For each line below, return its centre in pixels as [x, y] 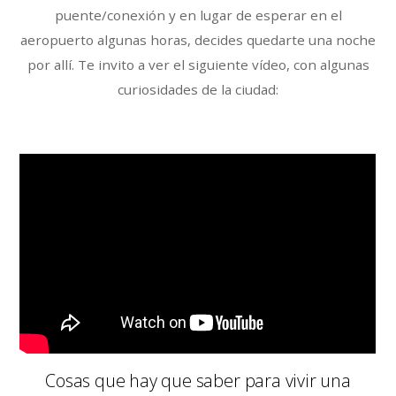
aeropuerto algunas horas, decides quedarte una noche [198, 40]
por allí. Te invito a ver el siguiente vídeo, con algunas [198, 65]
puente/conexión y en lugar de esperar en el [198, 15]
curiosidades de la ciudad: [198, 90]
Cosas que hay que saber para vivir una [198, 381]
